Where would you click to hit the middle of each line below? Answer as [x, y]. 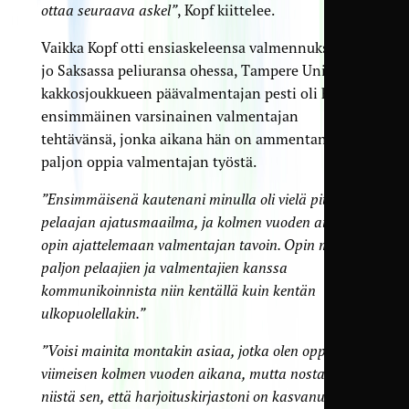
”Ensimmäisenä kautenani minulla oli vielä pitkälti [197, 199]
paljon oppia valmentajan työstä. [148, 162]
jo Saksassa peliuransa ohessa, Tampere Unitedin [200, 71]
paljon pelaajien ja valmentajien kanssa [164, 268]
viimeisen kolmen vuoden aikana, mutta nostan [187, 374]
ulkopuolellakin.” [93, 314]
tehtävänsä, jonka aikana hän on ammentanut [190, 139]
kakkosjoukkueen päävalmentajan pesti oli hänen [201, 94]
